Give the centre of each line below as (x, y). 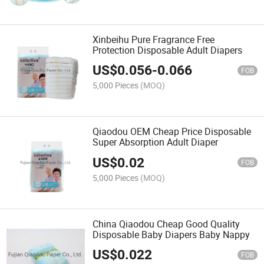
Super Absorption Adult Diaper (156, 142)
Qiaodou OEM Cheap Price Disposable (172, 132)
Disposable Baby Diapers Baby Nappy (171, 234)
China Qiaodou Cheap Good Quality (166, 224)
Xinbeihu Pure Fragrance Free (154, 40)
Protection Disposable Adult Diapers (168, 50)
